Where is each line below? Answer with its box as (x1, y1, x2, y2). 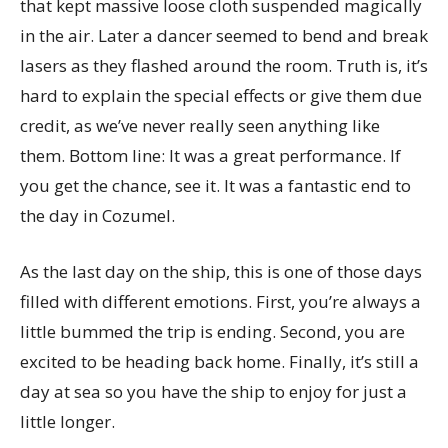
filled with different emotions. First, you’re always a (20, 290, 421, 313)
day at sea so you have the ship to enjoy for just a (20, 380, 407, 403)
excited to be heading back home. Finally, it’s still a (20, 350, 419, 373)
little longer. (20, 410, 115, 433)
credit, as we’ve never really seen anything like (20, 114, 380, 137)
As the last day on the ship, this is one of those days (20, 260, 422, 283)
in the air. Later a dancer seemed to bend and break (20, 24, 428, 47)
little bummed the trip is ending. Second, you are (20, 320, 405, 343)
